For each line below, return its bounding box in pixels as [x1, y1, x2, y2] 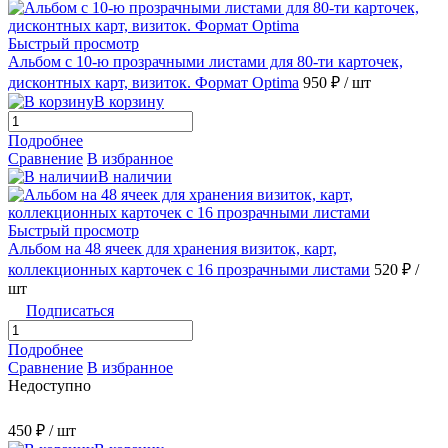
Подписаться [26, 302, 114, 320]
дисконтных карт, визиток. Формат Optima [8, 74, 299, 92]
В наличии [98, 168, 172, 186]
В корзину [94, 93, 164, 111]
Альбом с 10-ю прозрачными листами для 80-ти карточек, [8, 53, 403, 71]
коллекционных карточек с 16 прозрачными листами [8, 261, 370, 279]
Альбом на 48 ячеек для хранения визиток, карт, [8, 240, 337, 258]
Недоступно [8, 377, 91, 395]
